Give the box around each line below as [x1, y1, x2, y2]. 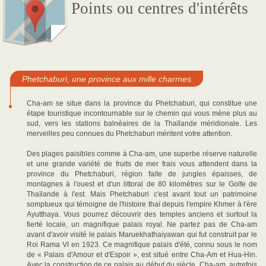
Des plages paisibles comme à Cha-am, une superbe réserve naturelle [27, 150, 257, 158]
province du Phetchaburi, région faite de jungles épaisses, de [27, 170, 257, 178]
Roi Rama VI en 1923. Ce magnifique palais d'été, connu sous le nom [27, 240, 257, 249]
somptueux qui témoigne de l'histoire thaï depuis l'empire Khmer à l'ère [27, 200, 257, 208]
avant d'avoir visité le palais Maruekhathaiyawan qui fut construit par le [27, 230, 257, 239]
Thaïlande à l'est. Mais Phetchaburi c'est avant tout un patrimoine [27, 190, 257, 198]
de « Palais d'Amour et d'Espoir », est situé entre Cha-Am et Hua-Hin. [27, 251, 257, 259]
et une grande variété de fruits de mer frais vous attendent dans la [27, 160, 257, 168]
